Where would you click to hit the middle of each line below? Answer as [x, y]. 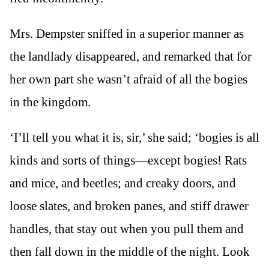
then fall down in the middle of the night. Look [130, 252]
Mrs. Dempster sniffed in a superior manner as [127, 34]
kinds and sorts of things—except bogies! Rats [128, 161]
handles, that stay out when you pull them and [127, 229]
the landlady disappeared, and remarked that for [131, 57]
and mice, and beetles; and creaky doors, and [123, 183]
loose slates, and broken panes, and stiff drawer [129, 206]
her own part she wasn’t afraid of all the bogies [128, 80]
